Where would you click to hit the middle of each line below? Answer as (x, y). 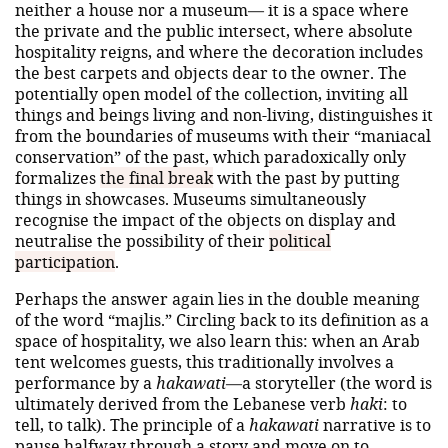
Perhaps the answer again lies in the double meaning (217, 298)
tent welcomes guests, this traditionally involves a (204, 361)
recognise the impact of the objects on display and (205, 219)
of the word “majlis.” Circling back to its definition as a (222, 319)
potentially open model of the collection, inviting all (211, 93)
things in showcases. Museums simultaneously (190, 198)
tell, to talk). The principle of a (132, 424)
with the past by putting (306, 177)
